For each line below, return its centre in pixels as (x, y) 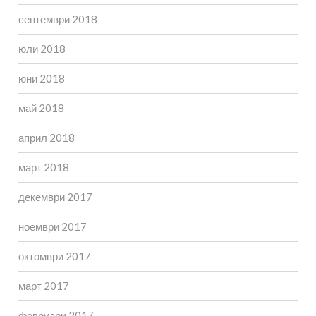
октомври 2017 (54, 256)
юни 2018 (41, 79)
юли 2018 (42, 49)
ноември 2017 (52, 227)
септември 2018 (57, 19)
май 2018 (41, 108)
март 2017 (43, 286)
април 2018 (46, 138)
